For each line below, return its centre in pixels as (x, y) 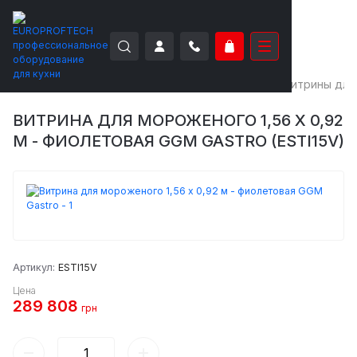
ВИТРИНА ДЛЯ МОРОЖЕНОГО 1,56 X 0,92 (178, 120)
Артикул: (35, 267)
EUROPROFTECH (58, 84)
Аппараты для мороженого (193, 84)
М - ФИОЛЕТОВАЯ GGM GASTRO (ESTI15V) (178, 141)
